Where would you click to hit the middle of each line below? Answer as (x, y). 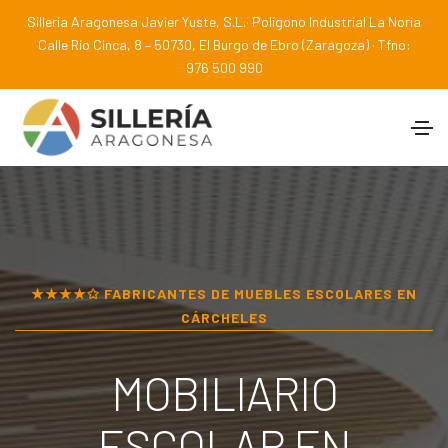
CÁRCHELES (224, 317)
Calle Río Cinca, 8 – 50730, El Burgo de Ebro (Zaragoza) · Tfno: (224, 44)
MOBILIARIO (224, 392)
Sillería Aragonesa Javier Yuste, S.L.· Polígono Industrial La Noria (224, 21)
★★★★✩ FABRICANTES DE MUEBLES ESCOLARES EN (224, 293)
